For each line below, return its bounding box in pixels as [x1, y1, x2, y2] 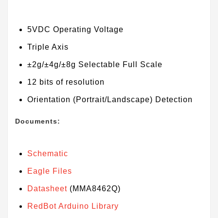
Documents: [15, 117, 63, 126]
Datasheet [27, 184, 67, 193]
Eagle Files [27, 167, 72, 176]
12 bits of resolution [27, 78, 105, 87]
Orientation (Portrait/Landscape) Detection [27, 95, 193, 104]
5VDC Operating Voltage [27, 25, 124, 34]
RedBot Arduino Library [27, 202, 119, 211]
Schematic [27, 149, 68, 158]
